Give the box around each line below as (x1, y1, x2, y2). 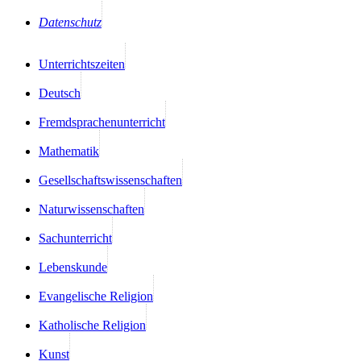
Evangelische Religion (39, 288, 153, 303)
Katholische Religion (39, 317, 146, 332)
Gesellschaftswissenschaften (39, 172, 182, 187)
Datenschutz (39, 15, 102, 29)
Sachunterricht (39, 230, 112, 245)
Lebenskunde (39, 259, 107, 274)
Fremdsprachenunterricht (39, 114, 165, 129)
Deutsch (39, 85, 81, 100)
